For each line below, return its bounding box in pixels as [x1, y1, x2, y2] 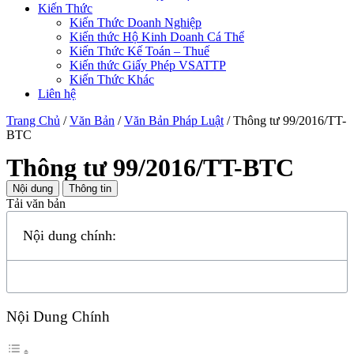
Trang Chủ [6, 114, 60, 127]
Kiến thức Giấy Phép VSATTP [70, 58, 226, 72]
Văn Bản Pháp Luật [124, 114, 224, 127]
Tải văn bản [6, 197, 66, 210]
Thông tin [69, 183, 111, 194]
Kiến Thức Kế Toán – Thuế [70, 44, 209, 58]
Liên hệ [38, 87, 76, 100]
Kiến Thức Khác [70, 73, 154, 86]
